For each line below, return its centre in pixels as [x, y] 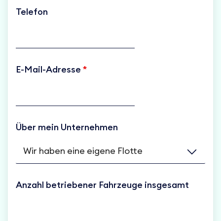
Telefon [32, 12]
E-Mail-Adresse [49, 69]
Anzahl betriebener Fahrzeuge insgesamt [102, 185]
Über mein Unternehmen [67, 127]
